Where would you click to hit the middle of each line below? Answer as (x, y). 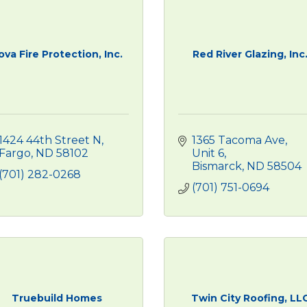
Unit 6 (208, 153)
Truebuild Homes (57, 298)
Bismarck (217, 166)
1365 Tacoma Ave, (240, 140)
